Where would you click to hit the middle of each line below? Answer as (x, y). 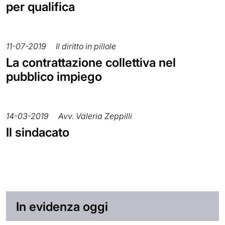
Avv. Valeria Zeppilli (95, 116)
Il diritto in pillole (86, 46)
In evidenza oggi (62, 206)
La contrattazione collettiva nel (91, 62)
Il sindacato (38, 132)
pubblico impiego (54, 76)
